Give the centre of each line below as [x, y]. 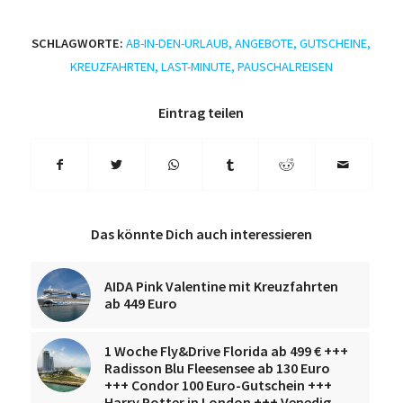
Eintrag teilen [201, 112]
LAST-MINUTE [196, 66]
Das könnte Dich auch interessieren [201, 233]
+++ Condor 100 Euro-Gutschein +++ [218, 385]
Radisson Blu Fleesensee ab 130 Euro [217, 367]
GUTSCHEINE [334, 43]
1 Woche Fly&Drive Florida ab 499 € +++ [226, 350]
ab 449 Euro [140, 303]
